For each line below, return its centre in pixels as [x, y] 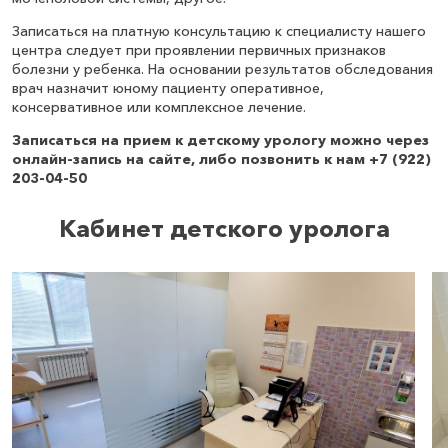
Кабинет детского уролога [224, 229]
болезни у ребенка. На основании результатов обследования [222, 69]
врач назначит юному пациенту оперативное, [168, 88]
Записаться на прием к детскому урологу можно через [220, 140]
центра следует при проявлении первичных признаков [199, 50]
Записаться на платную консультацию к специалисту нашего [219, 31]
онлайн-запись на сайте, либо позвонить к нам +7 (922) [221, 159]
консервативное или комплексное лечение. [159, 107]
